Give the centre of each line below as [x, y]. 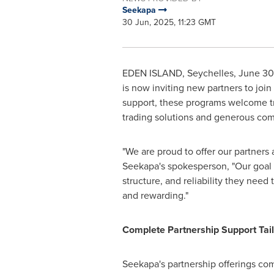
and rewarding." [155, 195]
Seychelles [210, 73]
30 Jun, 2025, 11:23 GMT [169, 22]
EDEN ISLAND [152, 73]
